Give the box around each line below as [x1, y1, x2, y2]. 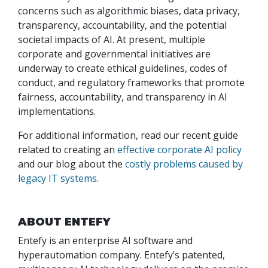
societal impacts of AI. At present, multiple [18, 33, 205, 47]
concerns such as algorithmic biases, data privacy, [18, 4, 240, 18]
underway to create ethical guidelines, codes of [18, 62, 227, 75]
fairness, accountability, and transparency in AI [18, 90, 227, 104]
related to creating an [18, 143, 117, 157]
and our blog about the [18, 157, 125, 171]
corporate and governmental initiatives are [18, 47, 211, 61]
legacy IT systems [18, 172, 97, 185]
